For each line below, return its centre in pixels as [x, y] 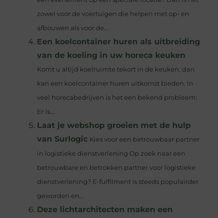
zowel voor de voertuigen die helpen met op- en [113, 14]
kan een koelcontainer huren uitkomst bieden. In [115, 84]
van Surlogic [62, 139]
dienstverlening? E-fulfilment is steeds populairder [118, 182]
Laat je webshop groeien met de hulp [114, 126]
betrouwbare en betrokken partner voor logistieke [116, 168]
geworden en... [60, 196]
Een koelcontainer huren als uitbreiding [118, 42]
